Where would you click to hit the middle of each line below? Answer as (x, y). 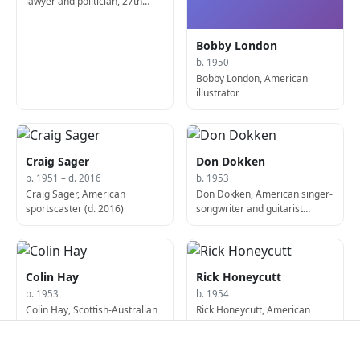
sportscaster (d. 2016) (75, 209)
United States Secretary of (85, 15)
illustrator (218, 92)
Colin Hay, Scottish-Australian (92, 310)
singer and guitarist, (71, 325)
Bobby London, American (252, 78)
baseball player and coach (255, 325)
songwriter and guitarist (250, 209)
